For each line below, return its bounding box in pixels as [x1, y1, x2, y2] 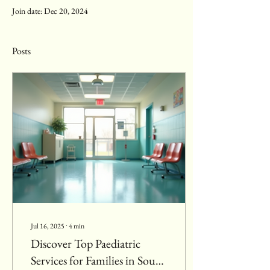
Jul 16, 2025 [31, 221, 64, 231]
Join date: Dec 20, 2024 [12, 5, 88, 16]
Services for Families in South [31, 253, 165, 268]
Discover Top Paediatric [31, 236, 140, 251]
